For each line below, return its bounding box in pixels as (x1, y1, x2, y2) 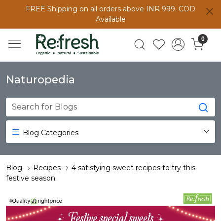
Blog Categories (21, 128, 78, 137)
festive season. (6, 174, 57, 183)
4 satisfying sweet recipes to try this (72, 163, 195, 172)
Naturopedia (6, 73, 75, 86)
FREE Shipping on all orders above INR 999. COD (26, 4, 195, 13)
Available (95, 15, 126, 24)
